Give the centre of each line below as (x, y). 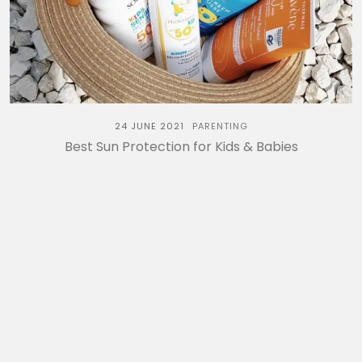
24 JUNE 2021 (149, 126)
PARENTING (220, 126)
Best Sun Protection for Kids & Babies (181, 146)
